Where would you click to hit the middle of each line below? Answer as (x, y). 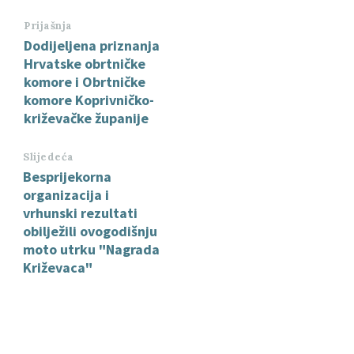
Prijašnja (48, 25)
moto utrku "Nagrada (91, 249)
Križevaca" (58, 267)
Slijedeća (49, 156)
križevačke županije (86, 118)
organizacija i (66, 194)
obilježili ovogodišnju (90, 231)
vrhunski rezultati (80, 213)
